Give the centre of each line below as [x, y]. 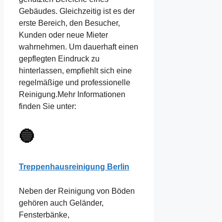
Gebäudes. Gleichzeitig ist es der [77, 11]
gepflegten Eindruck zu [59, 59]
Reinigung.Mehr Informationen [72, 95]
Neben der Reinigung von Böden [77, 191]
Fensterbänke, [44, 215]
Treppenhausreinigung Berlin [74, 166]
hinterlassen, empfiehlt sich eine [75, 71]
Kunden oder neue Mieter [63, 35]
